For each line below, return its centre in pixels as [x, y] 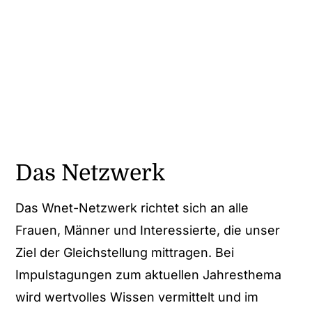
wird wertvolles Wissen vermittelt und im [137, 297]
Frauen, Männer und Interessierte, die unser [148, 231]
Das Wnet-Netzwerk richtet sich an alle [132, 208]
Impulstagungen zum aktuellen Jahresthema [149, 275]
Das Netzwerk [91, 173]
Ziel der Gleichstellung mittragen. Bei [125, 253]
